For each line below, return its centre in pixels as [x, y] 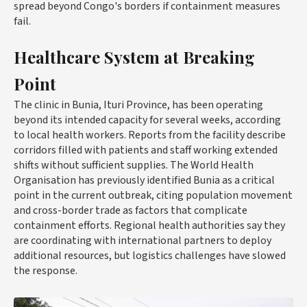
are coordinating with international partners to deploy [143, 241]
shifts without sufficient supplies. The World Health [134, 165]
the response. [46, 271]
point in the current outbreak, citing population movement [153, 195]
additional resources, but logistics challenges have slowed [150, 256]
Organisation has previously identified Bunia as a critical [144, 180]
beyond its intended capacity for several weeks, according [147, 120]
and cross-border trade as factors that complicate [131, 210]
